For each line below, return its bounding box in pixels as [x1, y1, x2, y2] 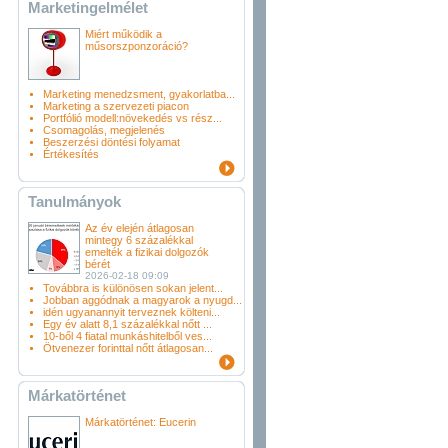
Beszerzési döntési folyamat [43, 136, 180, 148]
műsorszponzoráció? [85, 40, 188, 52]
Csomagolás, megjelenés [43, 124, 165, 136]
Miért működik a [85, 28, 162, 40]
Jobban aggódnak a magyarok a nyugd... [43, 294, 242, 306]
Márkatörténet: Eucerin [85, 416, 196, 428]
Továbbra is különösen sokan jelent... [43, 282, 223, 294]
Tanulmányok [28, 193, 121, 210]
